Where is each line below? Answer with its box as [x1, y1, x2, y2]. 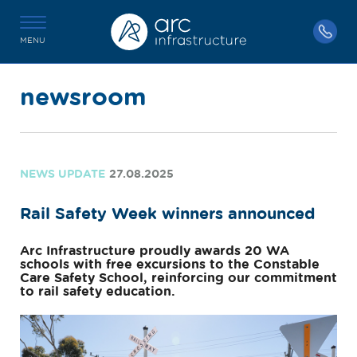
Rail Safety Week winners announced [20, 206, 316, 222]
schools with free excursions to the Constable [20, 258, 320, 272]
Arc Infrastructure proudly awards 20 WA [20, 245, 289, 258]
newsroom [20, 86, 147, 110]
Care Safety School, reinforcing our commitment [20, 272, 337, 285]
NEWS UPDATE [20, 169, 105, 180]
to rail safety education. [20, 285, 175, 299]
